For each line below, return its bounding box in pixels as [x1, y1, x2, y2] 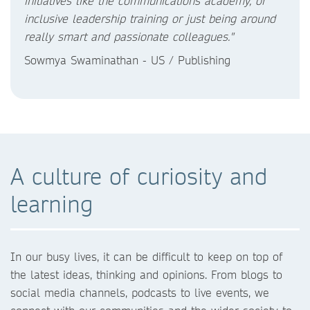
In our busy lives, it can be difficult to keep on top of [10, 249, 282, 264]
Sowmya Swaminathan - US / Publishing [24, 53, 230, 67]
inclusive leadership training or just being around [24, 11, 275, 26]
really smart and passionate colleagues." [24, 29, 233, 44]
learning [10, 190, 93, 218]
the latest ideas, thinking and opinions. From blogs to [10, 267, 282, 282]
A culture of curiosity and [10, 162, 268, 190]
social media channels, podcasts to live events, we [10, 285, 269, 300]
